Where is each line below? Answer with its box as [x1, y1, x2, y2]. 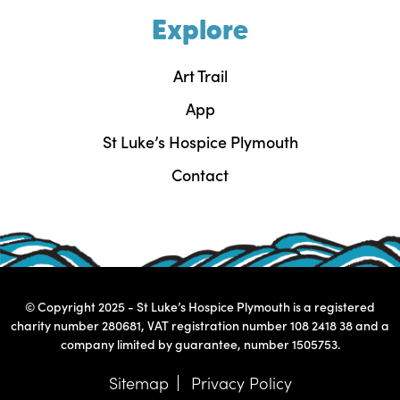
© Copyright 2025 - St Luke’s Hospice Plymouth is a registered [25, 297, 375, 315]
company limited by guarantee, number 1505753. [60, 335, 340, 353]
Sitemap [108, 371, 169, 394]
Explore [152, 12, 248, 46]
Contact [171, 162, 229, 186]
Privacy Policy [190, 371, 292, 394]
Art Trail [172, 63, 228, 87]
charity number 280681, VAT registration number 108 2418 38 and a [11, 316, 389, 334]
